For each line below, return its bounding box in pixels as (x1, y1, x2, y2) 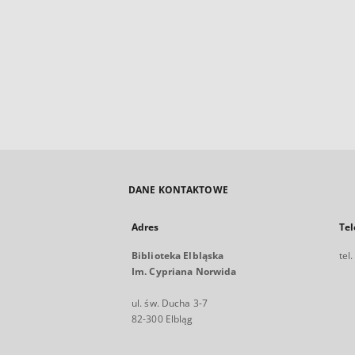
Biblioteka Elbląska (132, 249, 224, 262)
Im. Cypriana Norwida (132, 265, 237, 278)
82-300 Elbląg (132, 312, 193, 326)
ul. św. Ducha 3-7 (132, 296, 208, 310)
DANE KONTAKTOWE (128, 183, 228, 197)
